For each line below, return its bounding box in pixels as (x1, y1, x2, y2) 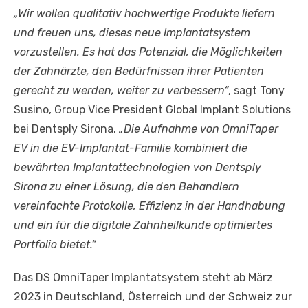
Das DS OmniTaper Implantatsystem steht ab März (14, 271, 273, 285)
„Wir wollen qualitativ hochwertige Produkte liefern (14, 7, 275, 21)
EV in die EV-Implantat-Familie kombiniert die (14, 142, 247, 155)
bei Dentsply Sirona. (14, 122, 119, 136)
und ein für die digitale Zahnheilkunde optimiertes (14, 219, 272, 232)
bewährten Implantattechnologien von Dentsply (14, 161, 261, 175)
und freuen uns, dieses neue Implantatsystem (14, 26, 250, 40)
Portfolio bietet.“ (14, 238, 96, 252)
